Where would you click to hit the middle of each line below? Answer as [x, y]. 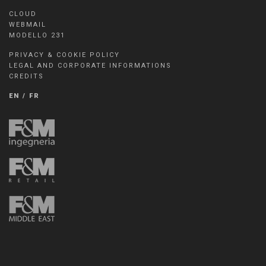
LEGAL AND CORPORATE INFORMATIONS [90, 66]
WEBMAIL [28, 25]
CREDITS [26, 76]
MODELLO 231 [37, 35]
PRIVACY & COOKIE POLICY [64, 55]
